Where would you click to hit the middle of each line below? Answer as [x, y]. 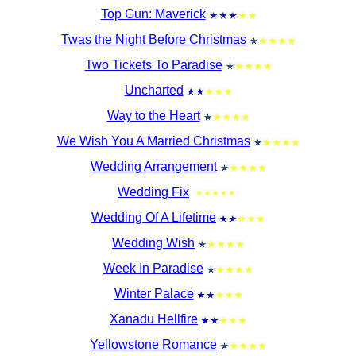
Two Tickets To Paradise [153, 65]
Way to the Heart [153, 116]
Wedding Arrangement [153, 166]
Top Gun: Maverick [153, 14]
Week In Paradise [153, 268]
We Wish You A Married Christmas [153, 141]
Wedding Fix [153, 192]
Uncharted [154, 90]
